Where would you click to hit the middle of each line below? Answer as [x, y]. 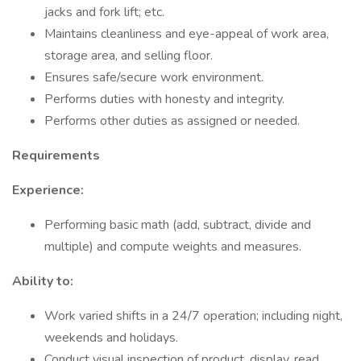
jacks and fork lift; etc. [104, 12]
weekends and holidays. [111, 338]
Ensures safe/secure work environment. [154, 77]
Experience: [48, 190]
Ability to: [43, 281]
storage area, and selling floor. [129, 56]
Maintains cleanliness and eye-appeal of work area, [187, 34]
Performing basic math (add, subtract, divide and [178, 225]
